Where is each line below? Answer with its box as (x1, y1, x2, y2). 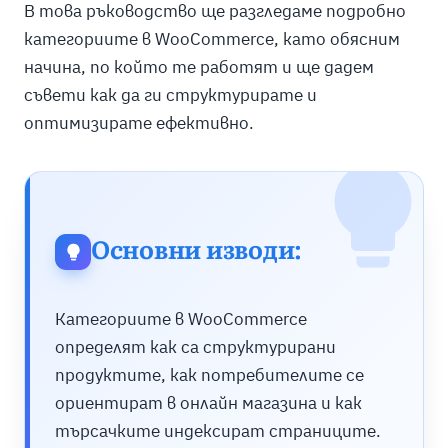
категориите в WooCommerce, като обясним (23, 27, 400, 50)
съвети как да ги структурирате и (23, 83, 317, 106)
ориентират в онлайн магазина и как (54, 392, 362, 415)
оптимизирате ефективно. (23, 111, 254, 134)
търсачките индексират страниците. (54, 420, 381, 443)
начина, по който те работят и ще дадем (23, 55, 374, 78)
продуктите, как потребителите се (54, 364, 364, 387)
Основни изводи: (90, 239, 303, 265)
